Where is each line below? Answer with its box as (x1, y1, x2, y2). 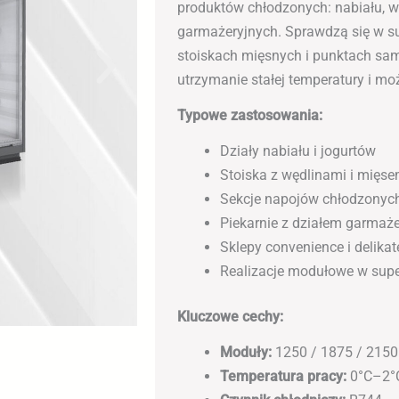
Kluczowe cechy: (177, 308, 284, 326)
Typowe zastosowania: (177, 107, 323, 125)
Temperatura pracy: (220, 367, 347, 385)
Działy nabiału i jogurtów (220, 142, 377, 160)
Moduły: (220, 343, 273, 361)
